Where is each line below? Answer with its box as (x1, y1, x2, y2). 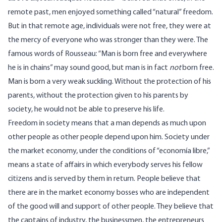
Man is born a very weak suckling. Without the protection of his (8, 78, 211, 86)
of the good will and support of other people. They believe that (8, 203, 214, 211)
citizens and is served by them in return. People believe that (8, 175, 201, 183)
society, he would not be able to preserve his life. (8, 106, 165, 114)
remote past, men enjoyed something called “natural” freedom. (8, 8, 213, 17)
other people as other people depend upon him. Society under (8, 133, 210, 142)
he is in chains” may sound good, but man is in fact (8, 64, 169, 72)
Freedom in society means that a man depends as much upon (8, 119, 206, 128)
